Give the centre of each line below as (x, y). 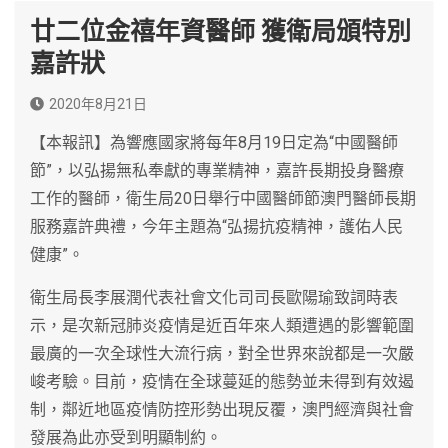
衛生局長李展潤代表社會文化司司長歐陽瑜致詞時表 (214, 297)
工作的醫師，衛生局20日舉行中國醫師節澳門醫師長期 (223, 198)
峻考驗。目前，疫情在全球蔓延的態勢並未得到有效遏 (222, 381)
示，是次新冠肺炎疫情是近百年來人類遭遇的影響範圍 (222, 325)
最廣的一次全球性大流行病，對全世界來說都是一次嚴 (222, 353)
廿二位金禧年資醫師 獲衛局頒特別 (220, 31)
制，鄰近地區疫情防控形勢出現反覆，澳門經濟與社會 (222, 409)
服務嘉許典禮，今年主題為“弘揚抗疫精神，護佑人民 (216, 226)
